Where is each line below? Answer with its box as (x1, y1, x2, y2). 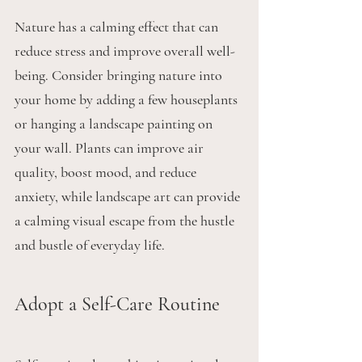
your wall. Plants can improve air (15, 139, 207, 158)
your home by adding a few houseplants (15, 90, 241, 109)
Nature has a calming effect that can (15, 18, 221, 36)
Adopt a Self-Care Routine (15, 293, 220, 317)
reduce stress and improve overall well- (15, 42, 235, 61)
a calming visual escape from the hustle (15, 212, 238, 230)
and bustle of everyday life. (15, 236, 165, 255)
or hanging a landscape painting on (15, 115, 216, 133)
